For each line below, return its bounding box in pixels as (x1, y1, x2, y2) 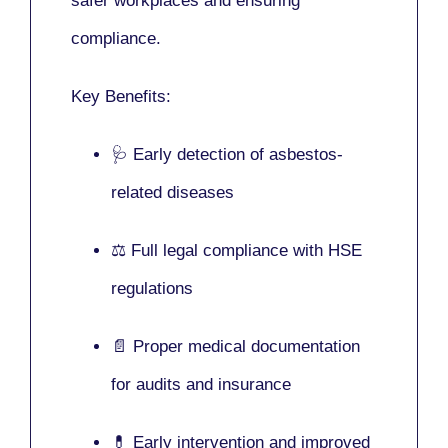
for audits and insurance (111, 374, 291, 394)
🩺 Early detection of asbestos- (111, 144, 343, 164)
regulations (111, 278, 193, 298)
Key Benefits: (71, 86, 171, 106)
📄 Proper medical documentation (111, 336, 360, 356)
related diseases (111, 182, 234, 202)
